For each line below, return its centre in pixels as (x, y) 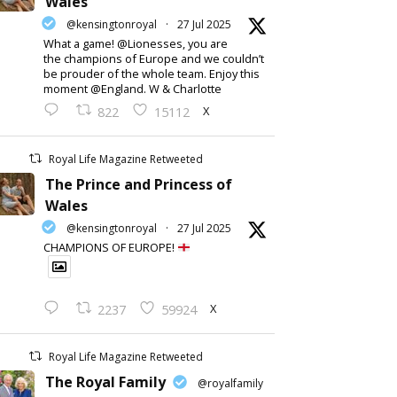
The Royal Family (105, 382)
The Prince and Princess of (139, 185)
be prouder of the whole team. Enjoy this (152, 74)
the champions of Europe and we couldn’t (154, 58)
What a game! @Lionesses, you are (136, 43)
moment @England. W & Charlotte (132, 89)
